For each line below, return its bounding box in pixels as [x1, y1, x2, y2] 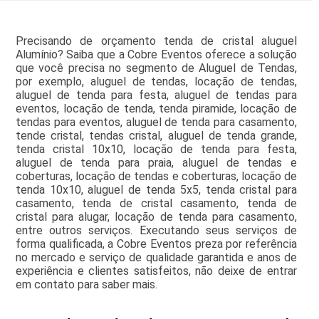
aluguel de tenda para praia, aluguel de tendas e [15, 156, 298, 170]
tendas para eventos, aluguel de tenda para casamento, [15, 115, 298, 130]
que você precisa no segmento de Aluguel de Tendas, [15, 61, 298, 75]
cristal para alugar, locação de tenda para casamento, [15, 210, 298, 224]
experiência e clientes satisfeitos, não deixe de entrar [15, 264, 298, 278]
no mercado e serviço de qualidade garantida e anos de [15, 251, 298, 265]
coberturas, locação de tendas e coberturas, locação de [15, 169, 298, 184]
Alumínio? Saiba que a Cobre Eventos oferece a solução [15, 48, 298, 62]
